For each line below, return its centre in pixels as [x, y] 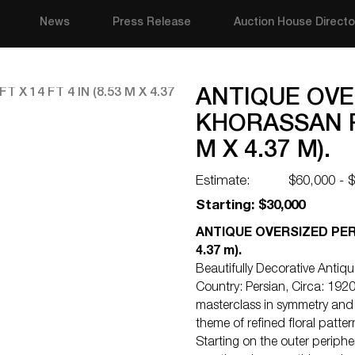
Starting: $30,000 [250, 206]
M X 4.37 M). [263, 152]
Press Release [152, 23]
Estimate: [223, 182]
